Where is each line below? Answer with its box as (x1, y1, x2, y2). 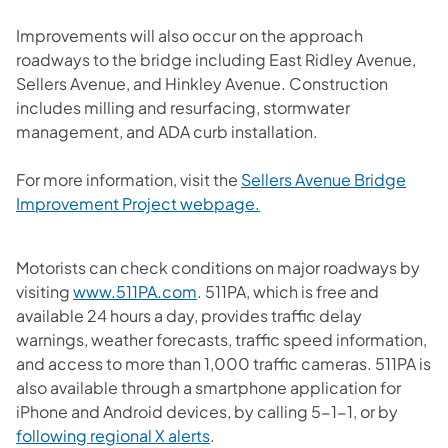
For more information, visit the (16, 168, 241, 190)
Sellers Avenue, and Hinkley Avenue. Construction (16, 72, 388, 94)
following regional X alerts (16, 424, 210, 446)
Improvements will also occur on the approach (16, 24, 363, 46)
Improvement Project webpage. (16, 192, 260, 214)
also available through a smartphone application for (16, 376, 401, 398)
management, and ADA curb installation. (16, 120, 321, 142)
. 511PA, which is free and (197, 280, 379, 302)
